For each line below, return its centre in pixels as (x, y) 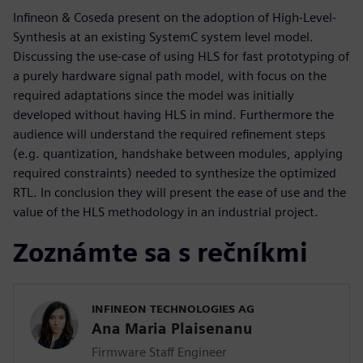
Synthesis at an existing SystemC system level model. (163, 37)
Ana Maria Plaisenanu (172, 329)
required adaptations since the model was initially (154, 96)
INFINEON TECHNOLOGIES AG (173, 309)
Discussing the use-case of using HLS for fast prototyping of (181, 57)
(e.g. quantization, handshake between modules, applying (178, 154)
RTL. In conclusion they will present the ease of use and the (179, 193)
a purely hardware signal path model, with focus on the (170, 76)
